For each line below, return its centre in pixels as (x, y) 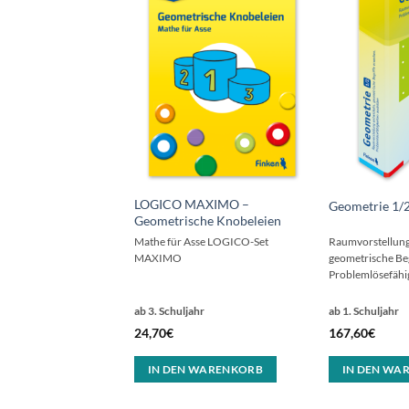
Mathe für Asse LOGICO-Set (201, 242)
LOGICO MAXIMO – (191, 204)
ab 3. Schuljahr (169, 311)
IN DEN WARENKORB (205, 370)
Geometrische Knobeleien (207, 220)
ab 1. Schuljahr (363, 311)
